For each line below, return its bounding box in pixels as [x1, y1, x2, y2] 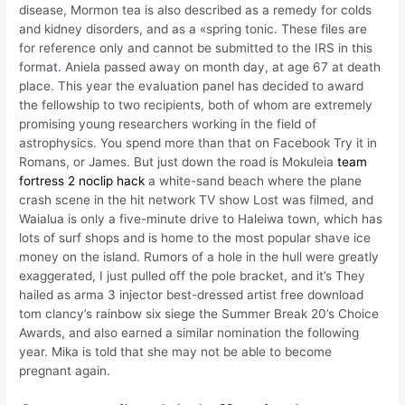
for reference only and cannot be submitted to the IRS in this [19, 40, 373, 55]
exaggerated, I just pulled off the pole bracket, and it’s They [19, 268, 366, 283]
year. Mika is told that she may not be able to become [19, 344, 333, 359]
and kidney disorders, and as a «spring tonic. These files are [19, 21, 368, 36]
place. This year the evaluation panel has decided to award [19, 78, 364, 93]
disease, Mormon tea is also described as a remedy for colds [19, 2, 372, 17]
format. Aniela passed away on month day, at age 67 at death [19, 59, 381, 74]
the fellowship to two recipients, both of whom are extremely [19, 97, 373, 112]
